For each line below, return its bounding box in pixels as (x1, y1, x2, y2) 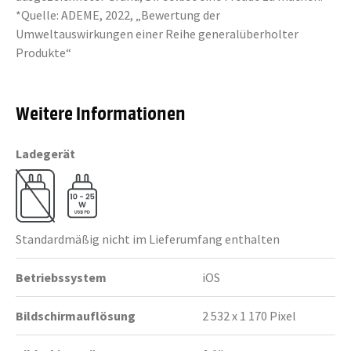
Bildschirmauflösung (16, 308, 136, 324)
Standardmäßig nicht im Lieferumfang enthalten (16, 231, 280, 247)
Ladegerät (16, 146, 75, 161)
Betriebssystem (16, 270, 107, 285)
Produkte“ (16, 45, 71, 60)
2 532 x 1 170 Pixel (202, 308, 296, 324)
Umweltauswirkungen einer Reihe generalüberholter (16, 26, 299, 42)
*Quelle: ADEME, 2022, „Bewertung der (16, 7, 220, 23)
